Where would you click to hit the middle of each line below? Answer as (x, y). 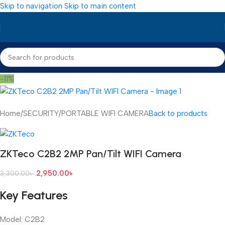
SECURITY (41, 114)
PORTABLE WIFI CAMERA (105, 114)
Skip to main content (100, 6)
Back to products (178, 114)
